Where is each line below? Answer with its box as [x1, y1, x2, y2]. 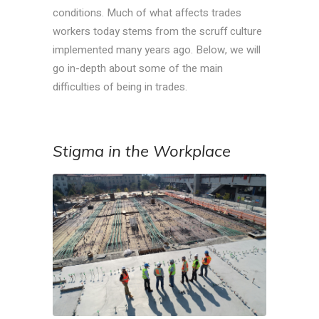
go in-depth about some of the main [53, 61, 223, 77]
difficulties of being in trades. [53, 79, 187, 95]
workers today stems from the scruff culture [53, 23, 262, 40]
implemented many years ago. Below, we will [53, 42, 261, 58]
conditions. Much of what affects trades [53, 5, 241, 21]
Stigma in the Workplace [53, 141, 231, 162]
